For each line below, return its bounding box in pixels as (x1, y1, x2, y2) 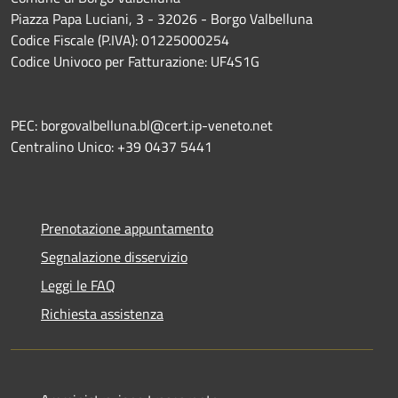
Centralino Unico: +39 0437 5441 (11, 136, 212, 158)
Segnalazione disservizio (41, 246, 187, 268)
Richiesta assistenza (41, 303, 163, 325)
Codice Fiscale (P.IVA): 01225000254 (11, 29, 233, 52)
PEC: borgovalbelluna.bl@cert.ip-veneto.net (11, 115, 273, 137)
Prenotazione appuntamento (41, 218, 213, 240)
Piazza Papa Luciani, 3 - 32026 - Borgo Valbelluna (11, 8, 313, 30)
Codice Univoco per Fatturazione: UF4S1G (11, 51, 263, 73)
